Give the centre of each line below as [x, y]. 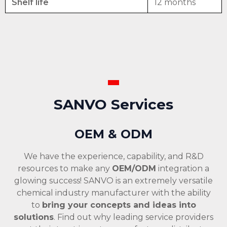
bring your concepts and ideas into [119, 205]
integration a [183, 168]
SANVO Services [113, 104]
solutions [34, 217]
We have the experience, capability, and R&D [113, 156]
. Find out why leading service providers [134, 217]
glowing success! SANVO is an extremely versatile [113, 180]
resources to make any [65, 168]
